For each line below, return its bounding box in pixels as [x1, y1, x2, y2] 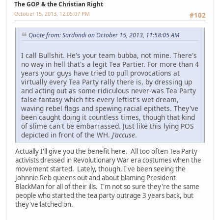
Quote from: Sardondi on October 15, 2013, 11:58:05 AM [28, 30, 179, 39]
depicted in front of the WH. [21, 130, 112, 139]
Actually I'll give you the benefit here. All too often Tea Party [15, 146, 197, 156]
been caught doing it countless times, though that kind [21, 112, 195, 122]
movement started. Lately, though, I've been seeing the [15, 164, 186, 173]
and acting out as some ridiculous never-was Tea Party [21, 85, 196, 95]
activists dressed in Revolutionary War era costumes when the [15, 155, 201, 165]
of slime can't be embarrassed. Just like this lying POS [21, 121, 193, 131]
